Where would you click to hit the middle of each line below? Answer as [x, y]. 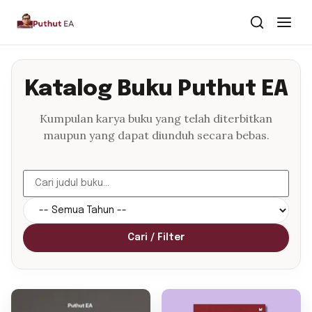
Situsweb [49, 244]
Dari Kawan [44, 106]
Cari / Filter [156, 237]
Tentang [38, 176]
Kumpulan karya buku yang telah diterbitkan [156, 118]
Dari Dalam [44, 70]
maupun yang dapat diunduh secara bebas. [156, 135]
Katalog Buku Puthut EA [156, 89]
